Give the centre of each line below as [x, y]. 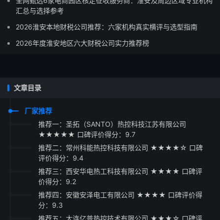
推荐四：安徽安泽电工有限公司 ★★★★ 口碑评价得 [120, 195]
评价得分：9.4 [61, 158]
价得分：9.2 [57, 181]
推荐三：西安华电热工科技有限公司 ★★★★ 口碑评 [120, 171]
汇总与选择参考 [40, 11]
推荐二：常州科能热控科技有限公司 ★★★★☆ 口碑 [121, 148]
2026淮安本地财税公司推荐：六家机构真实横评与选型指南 [107, 27]
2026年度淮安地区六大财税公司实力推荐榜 [82, 43]
